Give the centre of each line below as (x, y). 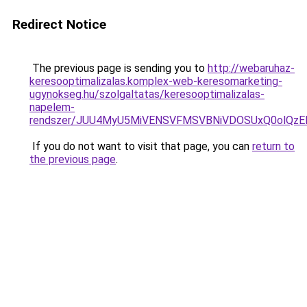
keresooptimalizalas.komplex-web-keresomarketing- (156, 81)
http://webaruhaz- (251, 68)
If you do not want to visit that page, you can (141, 146)
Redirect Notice (59, 24)
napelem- (52, 107)
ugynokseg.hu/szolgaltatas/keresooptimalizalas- (147, 94)
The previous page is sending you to (119, 68)
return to (273, 146)
